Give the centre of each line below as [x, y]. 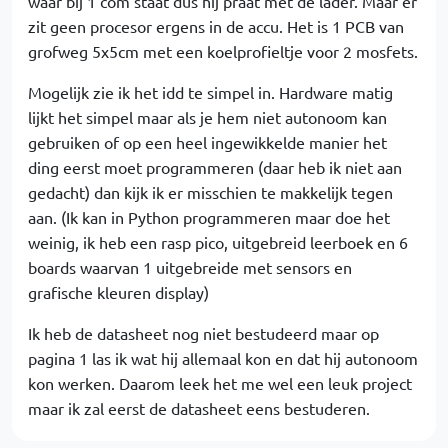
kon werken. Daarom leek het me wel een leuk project [220, 383]
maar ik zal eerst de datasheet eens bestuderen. [199, 408]
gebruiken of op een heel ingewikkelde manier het [207, 142]
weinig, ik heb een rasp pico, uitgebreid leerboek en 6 [218, 242]
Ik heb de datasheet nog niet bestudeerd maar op [203, 333]
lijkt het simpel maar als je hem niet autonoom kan [207, 117]
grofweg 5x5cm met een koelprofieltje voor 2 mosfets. [223, 51]
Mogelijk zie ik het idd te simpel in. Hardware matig [210, 92]
